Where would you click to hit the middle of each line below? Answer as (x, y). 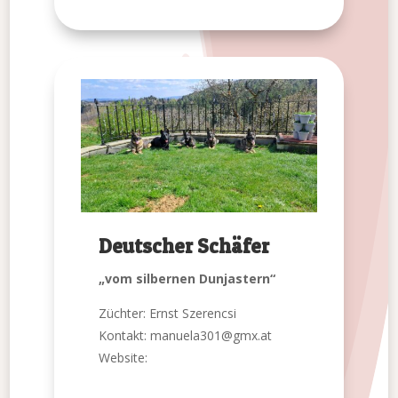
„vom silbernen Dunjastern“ (187, 279)
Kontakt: (125, 336)
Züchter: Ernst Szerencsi (168, 314)
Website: (123, 358)
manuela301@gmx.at (211, 336)
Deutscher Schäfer (184, 247)
